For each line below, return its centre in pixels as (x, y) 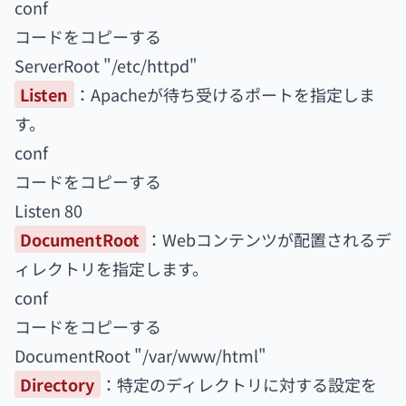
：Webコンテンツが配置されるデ (268, 239)
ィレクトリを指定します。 (111, 268)
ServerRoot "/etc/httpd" (106, 65)
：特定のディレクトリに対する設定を (238, 384)
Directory (58, 384)
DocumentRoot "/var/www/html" (140, 355)
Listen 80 (48, 210)
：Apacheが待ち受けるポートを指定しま (224, 94)
